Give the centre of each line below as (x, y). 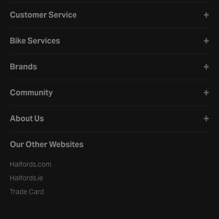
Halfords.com (31, 164)
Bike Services (35, 41)
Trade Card (27, 192)
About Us (27, 119)
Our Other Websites (47, 144)
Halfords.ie (26, 178)
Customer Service (43, 15)
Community (31, 93)
